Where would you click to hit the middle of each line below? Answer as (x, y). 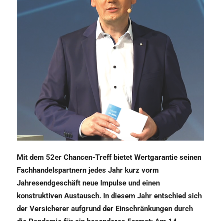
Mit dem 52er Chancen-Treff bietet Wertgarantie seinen (109, 158)
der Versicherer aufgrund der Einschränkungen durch (105, 209)
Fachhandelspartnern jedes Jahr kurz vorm (88, 170)
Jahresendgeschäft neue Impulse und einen (88, 183)
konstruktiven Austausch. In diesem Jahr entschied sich (109, 196)
